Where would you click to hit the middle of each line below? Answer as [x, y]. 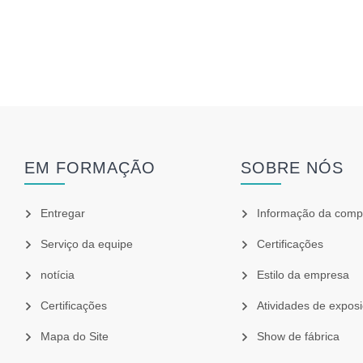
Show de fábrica [298, 336]
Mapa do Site [75, 336]
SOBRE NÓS [292, 167]
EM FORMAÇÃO [90, 167]
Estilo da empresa [303, 274]
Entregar [63, 213]
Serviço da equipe [87, 243]
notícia [58, 274]
